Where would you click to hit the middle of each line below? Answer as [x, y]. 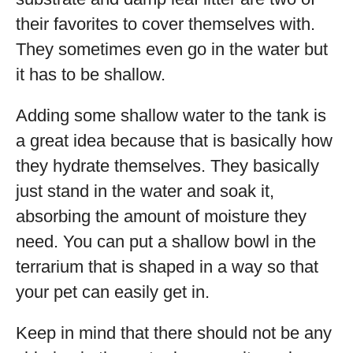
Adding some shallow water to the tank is [171, 115]
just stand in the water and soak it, [145, 191]
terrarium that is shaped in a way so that [167, 267]
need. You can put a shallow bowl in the [166, 242]
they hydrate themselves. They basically [167, 166]
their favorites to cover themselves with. [165, 24]
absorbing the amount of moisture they [161, 216]
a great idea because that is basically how [174, 141]
